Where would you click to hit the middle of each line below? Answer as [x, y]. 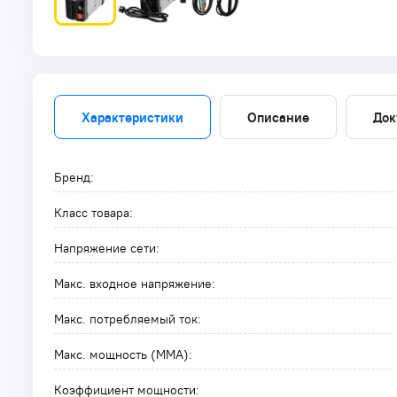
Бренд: [74, 177]
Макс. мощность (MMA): [123, 354]
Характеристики [132, 117]
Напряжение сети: [107, 248]
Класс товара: [93, 213]
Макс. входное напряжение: [135, 284]
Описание [278, 117]
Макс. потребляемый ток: [128, 319]
